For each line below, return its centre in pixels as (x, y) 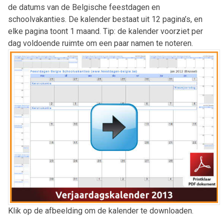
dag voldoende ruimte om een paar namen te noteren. (100, 43)
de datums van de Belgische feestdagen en (84, 7)
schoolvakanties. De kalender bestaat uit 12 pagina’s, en (105, 19)
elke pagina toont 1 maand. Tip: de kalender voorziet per (105, 31)
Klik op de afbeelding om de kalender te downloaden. (101, 210)
